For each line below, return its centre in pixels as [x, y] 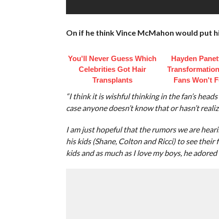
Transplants [112, 80]
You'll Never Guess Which [112, 58]
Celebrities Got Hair [112, 69]
